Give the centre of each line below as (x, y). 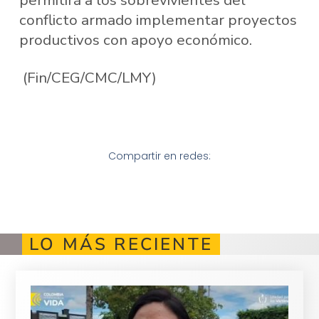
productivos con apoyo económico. (137, 40)
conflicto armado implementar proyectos (158, 20)
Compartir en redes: (159, 156)
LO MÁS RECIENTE (121, 245)
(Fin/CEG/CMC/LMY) (88, 78)
